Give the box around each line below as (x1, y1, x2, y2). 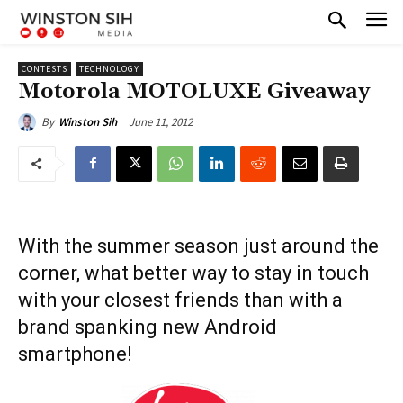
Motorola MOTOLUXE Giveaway (18, 77, 370, 105)
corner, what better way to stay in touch (18, 261, 369, 284)
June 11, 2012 (129, 113, 193, 130)
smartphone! (18, 342, 132, 365)
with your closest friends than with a (18, 288, 343, 311)
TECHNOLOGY (79, 62, 139, 75)
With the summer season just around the (18, 234, 379, 257)
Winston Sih (58, 113, 117, 130)
